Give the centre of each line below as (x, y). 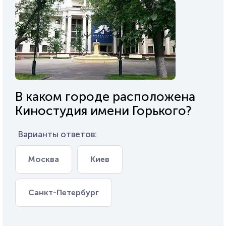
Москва (44, 159)
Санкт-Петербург (64, 192)
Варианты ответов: (57, 134)
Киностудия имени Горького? (103, 111)
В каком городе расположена (105, 97)
